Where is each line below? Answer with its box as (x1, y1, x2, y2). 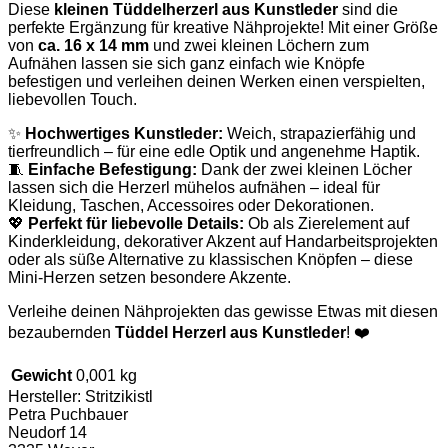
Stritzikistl (85, 387, 153, 405)
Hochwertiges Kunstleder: (25, 124, 223, 142)
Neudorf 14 (8, 423, 87, 441)
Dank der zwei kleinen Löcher (197, 160, 412, 178)
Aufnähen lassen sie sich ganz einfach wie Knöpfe (8, 54, 365, 72)
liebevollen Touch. (8, 90, 137, 108)
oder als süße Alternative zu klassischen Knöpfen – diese (8, 250, 413, 268)
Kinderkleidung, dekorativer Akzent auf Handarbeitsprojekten (8, 232, 438, 250)
